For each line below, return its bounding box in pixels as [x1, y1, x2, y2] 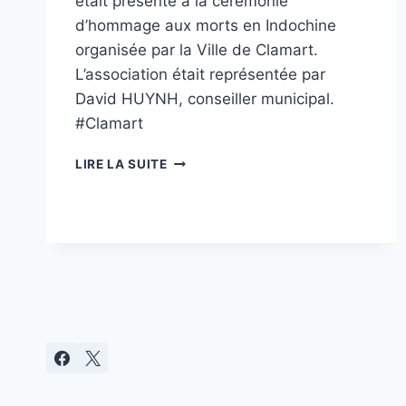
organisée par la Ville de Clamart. [75, 41, 318, 60]
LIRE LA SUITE [75, 157, 168, 172]
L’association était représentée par [75, 65, 325, 84]
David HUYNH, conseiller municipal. [75, 90, 334, 109]
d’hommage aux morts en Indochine [75, 16, 336, 35]
